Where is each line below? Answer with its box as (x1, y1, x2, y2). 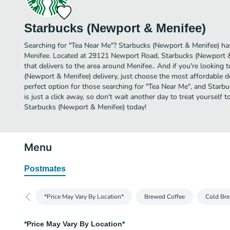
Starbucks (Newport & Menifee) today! (24, 102, 146, 112)
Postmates (24, 164, 66, 173)
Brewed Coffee (144, 193, 185, 201)
